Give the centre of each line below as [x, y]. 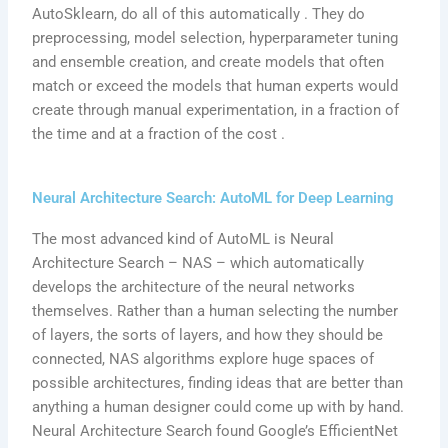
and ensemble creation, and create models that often [208, 61]
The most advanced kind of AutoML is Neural [183, 239]
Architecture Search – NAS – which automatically [198, 263]
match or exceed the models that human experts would [215, 85]
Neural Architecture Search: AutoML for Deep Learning [213, 198]
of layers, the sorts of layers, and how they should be [208, 335]
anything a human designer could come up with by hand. [218, 407]
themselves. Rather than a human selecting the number [215, 311]
